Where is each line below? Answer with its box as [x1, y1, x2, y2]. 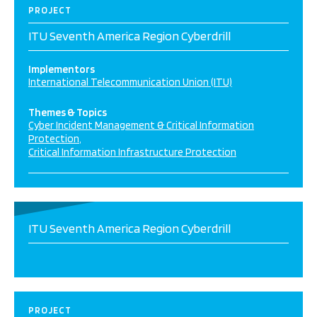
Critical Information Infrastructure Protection [28, 146, 236, 158]
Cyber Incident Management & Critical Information [28, 119, 254, 132]
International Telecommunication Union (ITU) [28, 76, 232, 88]
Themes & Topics [28, 106, 107, 119]
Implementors [28, 63, 95, 76]
